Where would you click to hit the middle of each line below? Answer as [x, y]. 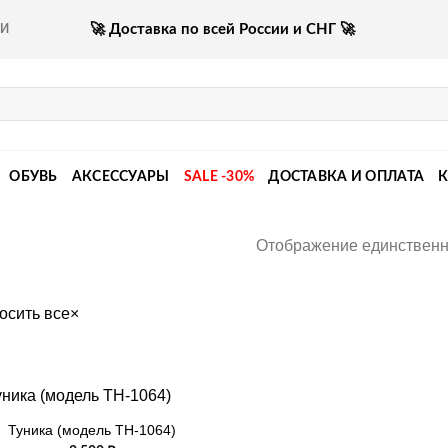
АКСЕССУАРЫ [120, 176]
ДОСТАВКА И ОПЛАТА [346, 176]
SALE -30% [219, 176]
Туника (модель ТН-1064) [92, 430]
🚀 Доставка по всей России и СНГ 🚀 [222, 29]
